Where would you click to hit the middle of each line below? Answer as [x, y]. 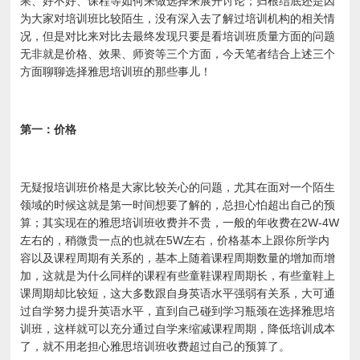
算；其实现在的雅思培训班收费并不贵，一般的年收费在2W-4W [180, 223]
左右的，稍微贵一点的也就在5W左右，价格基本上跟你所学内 [175, 240]
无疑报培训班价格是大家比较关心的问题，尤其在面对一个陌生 [178, 187]
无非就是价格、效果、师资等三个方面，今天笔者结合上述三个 [178, 54]
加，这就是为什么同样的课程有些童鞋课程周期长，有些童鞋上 [178, 276]
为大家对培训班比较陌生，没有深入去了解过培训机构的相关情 [178, 18]
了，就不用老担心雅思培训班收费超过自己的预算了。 [155, 346]
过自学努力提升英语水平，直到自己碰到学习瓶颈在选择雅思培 [178, 311]
